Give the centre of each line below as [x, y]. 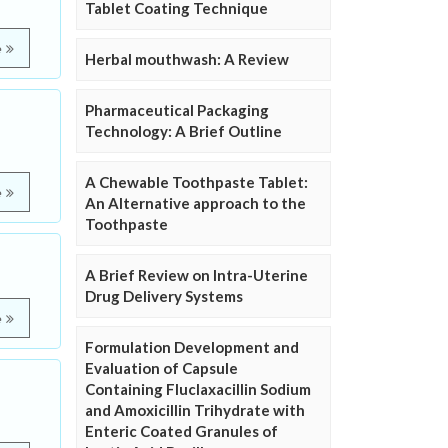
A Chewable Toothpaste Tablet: [196, 182]
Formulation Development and [192, 347]
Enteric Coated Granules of [181, 431]
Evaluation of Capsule [161, 368]
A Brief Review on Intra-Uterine [196, 275]
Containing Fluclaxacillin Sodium [198, 389]
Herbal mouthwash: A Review [187, 59]
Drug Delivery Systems [164, 296]
